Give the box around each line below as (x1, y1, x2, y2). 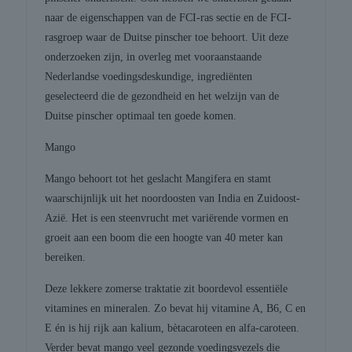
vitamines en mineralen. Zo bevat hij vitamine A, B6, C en (45, 302, 306, 315)
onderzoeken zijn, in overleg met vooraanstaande (45, 51, 262, 64)
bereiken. (45, 251, 86, 264)
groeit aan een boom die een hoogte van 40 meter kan (45, 232, 284, 244)
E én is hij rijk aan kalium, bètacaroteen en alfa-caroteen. (45, 322, 300, 335)
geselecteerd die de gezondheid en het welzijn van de (45, 90, 280, 103)
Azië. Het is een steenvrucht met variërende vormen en (45, 212, 289, 225)
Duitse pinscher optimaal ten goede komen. (45, 110, 237, 123)
